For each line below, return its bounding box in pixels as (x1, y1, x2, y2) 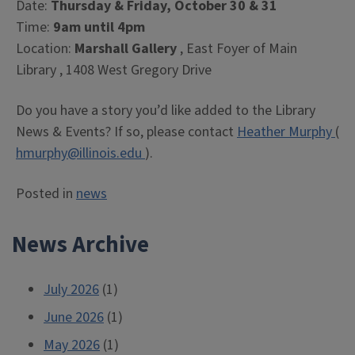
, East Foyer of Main (180, 39, 297, 59)
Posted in (16, 184, 76, 204)
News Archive (12, 228, 149, 262)
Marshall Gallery (74, 39, 180, 59)
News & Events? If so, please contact (16, 122, 237, 143)
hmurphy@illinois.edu (16, 143, 145, 164)
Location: (16, 39, 74, 59)
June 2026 (44, 307, 104, 328)
